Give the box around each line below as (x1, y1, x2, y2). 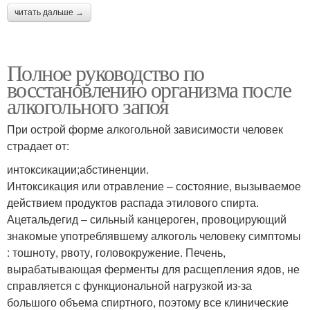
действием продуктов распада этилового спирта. (7, 194, 259, 211)
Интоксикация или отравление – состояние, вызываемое (7, 178, 301, 194)
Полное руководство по (7, 57, 204, 88)
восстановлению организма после (7, 74, 291, 104)
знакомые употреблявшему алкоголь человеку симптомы (7, 228, 301, 244)
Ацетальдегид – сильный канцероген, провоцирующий (7, 211, 286, 228)
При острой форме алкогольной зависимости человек (7, 121, 283, 138)
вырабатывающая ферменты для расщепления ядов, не (7, 261, 300, 277)
